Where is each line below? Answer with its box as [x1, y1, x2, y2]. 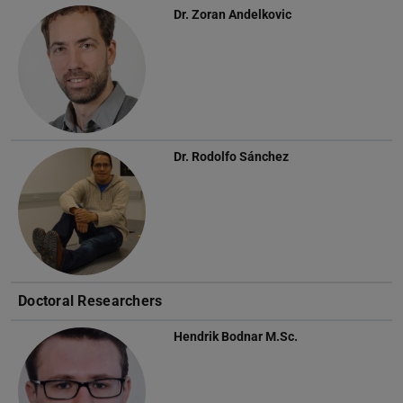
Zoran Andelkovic [192, 6, 291, 22]
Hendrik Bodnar [174, 328, 263, 344]
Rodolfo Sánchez [192, 148, 289, 164]
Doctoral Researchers [18, 291, 163, 309]
